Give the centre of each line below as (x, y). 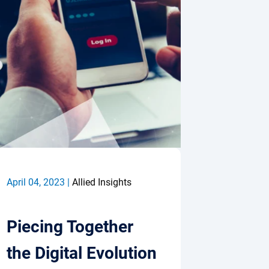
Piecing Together (70, 227)
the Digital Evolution (82, 253)
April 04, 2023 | (39, 182)
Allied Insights (102, 182)
